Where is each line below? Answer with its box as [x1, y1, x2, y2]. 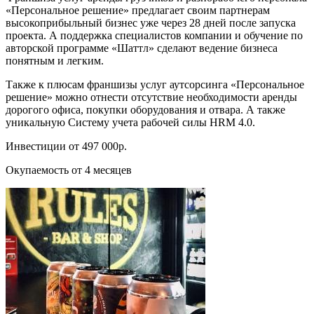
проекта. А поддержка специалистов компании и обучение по [6, 29, 303, 41]
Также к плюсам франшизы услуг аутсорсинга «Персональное [6, 78, 304, 90]
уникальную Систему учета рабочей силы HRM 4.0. [6, 116, 255, 128]
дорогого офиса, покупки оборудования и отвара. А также [6, 103, 285, 116]
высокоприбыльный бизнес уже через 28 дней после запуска [6, 16, 296, 29]
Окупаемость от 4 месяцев [6, 163, 132, 176]
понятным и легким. [6, 54, 104, 67]
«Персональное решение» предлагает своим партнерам [6, 4, 270, 16]
